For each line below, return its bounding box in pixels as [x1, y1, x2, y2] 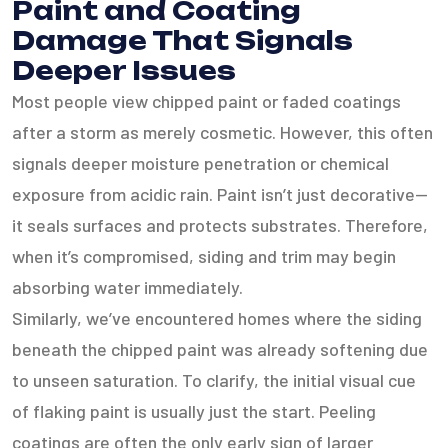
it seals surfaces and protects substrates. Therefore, [12, 214, 428, 236]
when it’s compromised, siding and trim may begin [12, 245, 396, 267]
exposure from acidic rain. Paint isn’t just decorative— [12, 183, 428, 205]
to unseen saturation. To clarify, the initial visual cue [12, 369, 416, 391]
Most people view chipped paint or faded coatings [12, 90, 401, 112]
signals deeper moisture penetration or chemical [12, 152, 389, 174]
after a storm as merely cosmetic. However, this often [12, 121, 433, 143]
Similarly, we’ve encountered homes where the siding [12, 307, 422, 329]
